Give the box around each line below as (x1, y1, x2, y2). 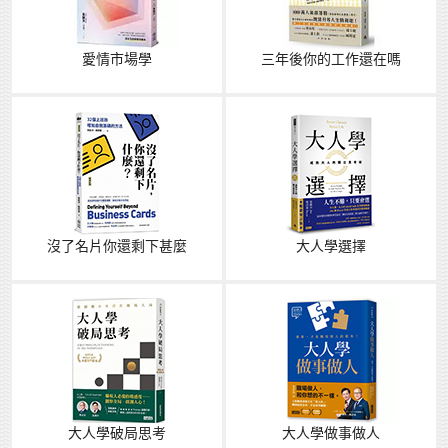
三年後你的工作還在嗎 (261, 51, 401, 68)
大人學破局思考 (68, 425, 166, 442)
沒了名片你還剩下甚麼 (47, 238, 187, 255)
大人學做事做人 (282, 425, 380, 442)
